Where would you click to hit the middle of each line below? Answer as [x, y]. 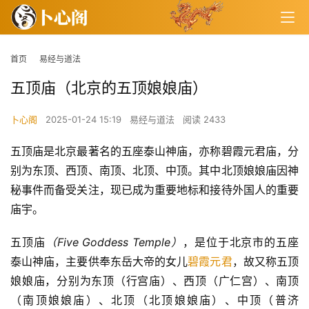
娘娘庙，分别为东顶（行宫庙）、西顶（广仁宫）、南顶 [154, 281]
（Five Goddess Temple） [114, 242]
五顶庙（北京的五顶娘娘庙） [109, 88]
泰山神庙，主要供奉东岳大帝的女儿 [99, 262]
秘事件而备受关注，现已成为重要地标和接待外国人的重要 [154, 190]
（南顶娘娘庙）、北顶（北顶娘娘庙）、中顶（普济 [154, 300]
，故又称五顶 [266, 262]
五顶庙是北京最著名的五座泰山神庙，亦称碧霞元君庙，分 [154, 151]
